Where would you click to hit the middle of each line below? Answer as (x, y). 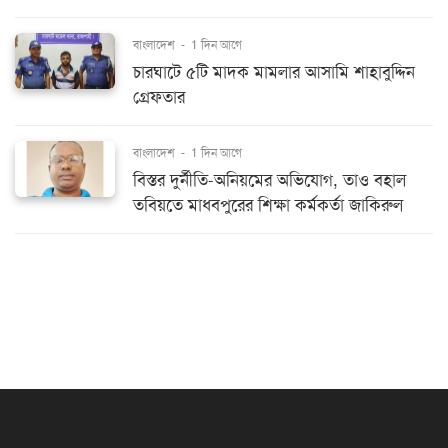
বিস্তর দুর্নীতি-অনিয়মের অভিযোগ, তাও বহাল (269, 180)
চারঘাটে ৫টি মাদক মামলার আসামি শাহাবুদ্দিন (274, 72)
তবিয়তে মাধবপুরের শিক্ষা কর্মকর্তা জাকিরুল (268, 205)
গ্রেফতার (159, 97)
